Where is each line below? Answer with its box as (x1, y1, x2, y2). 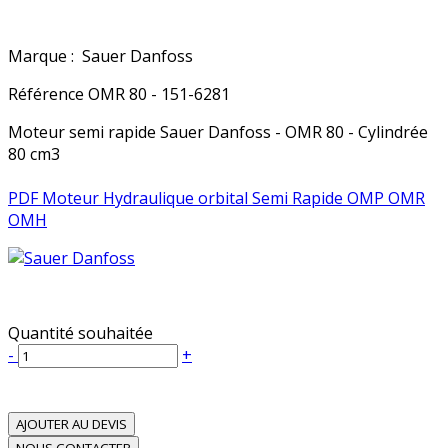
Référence (8, 83, 88, 106)
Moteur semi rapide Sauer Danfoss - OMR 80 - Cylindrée (8, 121, 428, 144)
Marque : (8, 45, 78, 68)
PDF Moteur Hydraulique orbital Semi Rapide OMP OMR (8, 187, 425, 210)
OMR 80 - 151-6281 (88, 83, 230, 106)
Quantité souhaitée (8, 322, 153, 345)
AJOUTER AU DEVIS (16, 415, 127, 434)
